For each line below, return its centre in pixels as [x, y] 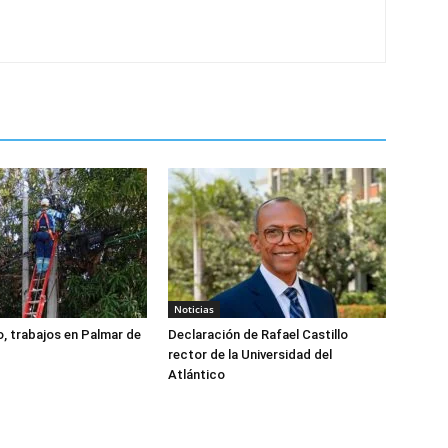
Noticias [194, 309]
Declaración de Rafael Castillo [258, 334]
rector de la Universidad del [250, 354]
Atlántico [196, 374]
